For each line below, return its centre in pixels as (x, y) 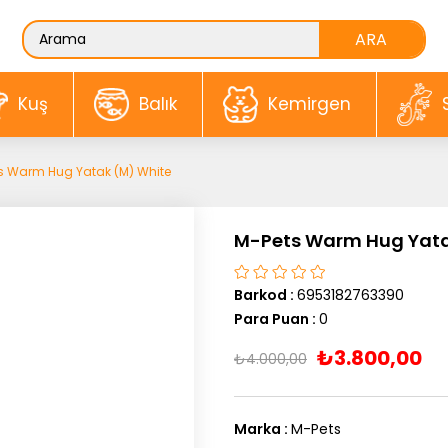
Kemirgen (309, 104)
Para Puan (271, 319)
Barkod (260, 295)
